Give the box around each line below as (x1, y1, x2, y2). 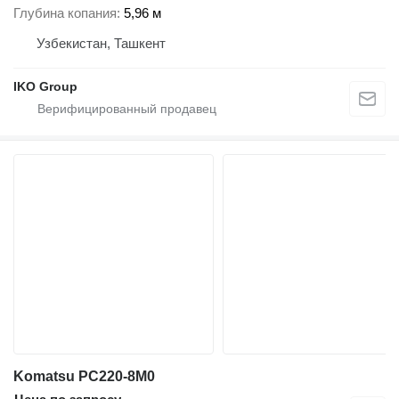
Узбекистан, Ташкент (37, 36, 166, 52)
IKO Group (13, 79, 77, 94)
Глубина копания (13, 5, 117, 21)
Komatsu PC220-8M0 (13, 369, 155, 385)
